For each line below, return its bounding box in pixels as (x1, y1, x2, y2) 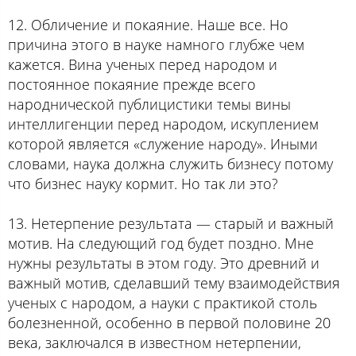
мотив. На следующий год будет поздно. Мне (8, 233, 314, 253)
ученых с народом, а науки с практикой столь (8, 292, 317, 312)
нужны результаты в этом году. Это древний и (8, 253, 319, 273)
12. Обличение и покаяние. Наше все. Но (8, 14, 288, 34)
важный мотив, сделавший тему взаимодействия (8, 273, 340, 292)
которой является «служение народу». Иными (8, 133, 318, 153)
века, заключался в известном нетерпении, (8, 332, 301, 352)
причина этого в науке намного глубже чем (8, 34, 304, 54)
